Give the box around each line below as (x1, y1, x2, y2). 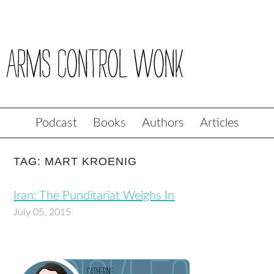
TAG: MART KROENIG (13, 155, 138, 168)
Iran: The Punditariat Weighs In (13, 190, 175, 202)
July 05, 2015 (13, 207, 72, 217)
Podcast (35, 117, 77, 129)
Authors (141, 117, 184, 129)
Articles (199, 117, 239, 129)
